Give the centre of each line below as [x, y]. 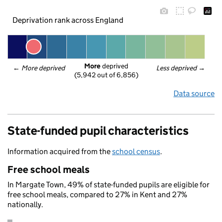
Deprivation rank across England [68, 20]
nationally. [25, 204]
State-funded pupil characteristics [98, 131]
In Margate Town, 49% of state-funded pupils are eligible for [109, 185]
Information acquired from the [60, 151]
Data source [194, 93]
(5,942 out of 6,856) [106, 75]
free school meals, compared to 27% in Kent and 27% [97, 194]
